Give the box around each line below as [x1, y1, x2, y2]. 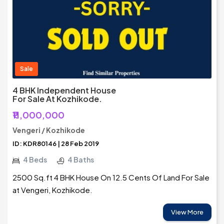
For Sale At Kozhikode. [12, 93, 102, 104]
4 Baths [67, 155, 94, 164]
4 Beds [23, 155, 47, 164]
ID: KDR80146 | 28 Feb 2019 [12, 139, 99, 148]
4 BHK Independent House [12, 85, 116, 96]
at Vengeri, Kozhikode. [12, 185, 92, 195]
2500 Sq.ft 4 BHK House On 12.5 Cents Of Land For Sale [12, 172, 209, 182]
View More [171, 208, 203, 216]
